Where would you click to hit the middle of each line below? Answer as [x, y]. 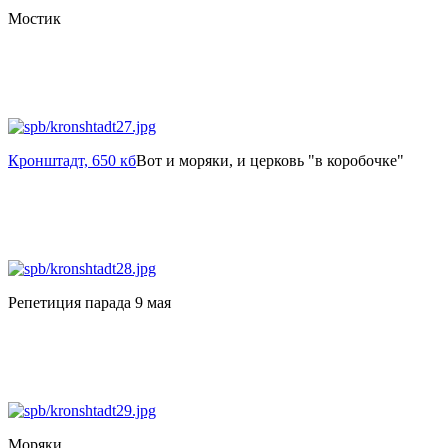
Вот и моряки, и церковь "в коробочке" [270, 160]
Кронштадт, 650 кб [72, 160]
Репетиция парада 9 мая [89, 302]
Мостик [34, 18]
